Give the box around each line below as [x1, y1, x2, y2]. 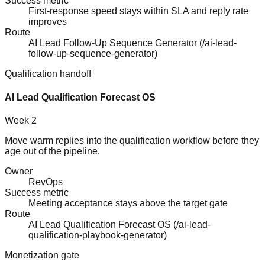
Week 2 [5, 115, 37, 125]
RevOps [28, 176, 63, 187]
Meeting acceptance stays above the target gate [28, 198, 228, 208]
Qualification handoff [5, 69, 91, 79]
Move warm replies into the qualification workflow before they [5, 135, 259, 146]
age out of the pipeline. [5, 146, 100, 156]
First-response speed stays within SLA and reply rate [28, 6, 248, 17]
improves [28, 17, 67, 27]
